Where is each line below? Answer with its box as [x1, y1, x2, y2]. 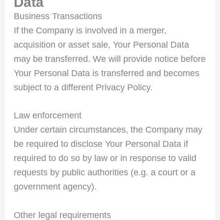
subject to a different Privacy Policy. [13, 82, 153, 92]
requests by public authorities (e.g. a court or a [13, 167, 195, 178]
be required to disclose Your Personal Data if [13, 139, 188, 149]
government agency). [13, 182, 97, 192]
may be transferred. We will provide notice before [13, 54, 206, 64]
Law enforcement [13, 110, 82, 121]
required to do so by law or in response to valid [13, 153, 196, 164]
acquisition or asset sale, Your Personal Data [13, 39, 189, 50]
